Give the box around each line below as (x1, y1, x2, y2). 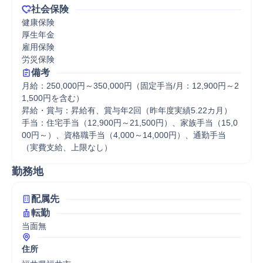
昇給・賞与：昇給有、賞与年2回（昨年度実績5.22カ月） (22, 106, 232, 115)
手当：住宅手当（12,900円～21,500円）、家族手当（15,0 (22, 118, 238, 127)
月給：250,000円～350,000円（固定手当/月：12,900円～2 (22, 81, 239, 90)
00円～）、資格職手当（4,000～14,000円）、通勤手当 (22, 130, 226, 140)
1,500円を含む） (22, 93, 84, 103)
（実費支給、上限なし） (22, 143, 112, 152)
